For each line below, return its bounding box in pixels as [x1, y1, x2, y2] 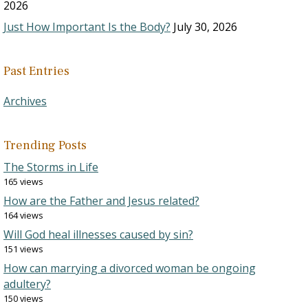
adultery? [3, 276, 51, 291]
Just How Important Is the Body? [3, 19, 170, 34]
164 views [3, 209, 43, 221]
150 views [3, 292, 43, 305]
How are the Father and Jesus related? [3, 193, 199, 208]
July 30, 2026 [173, 19, 237, 34]
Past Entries [3, 63, 69, 79]
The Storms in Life [3, 159, 98, 175]
